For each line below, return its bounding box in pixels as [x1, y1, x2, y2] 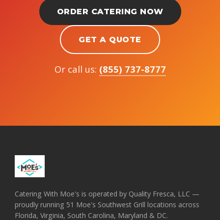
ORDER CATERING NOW [56, 7, 164, 17]
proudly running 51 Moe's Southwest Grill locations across [15, 200, 199, 210]
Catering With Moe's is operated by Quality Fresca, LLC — [15, 189, 199, 199]
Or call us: [54, 63, 99, 76]
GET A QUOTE [79, 35, 141, 45]
